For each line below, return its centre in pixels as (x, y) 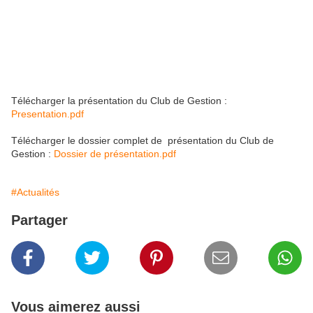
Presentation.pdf (48, 114)
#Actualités (35, 192)
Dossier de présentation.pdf (115, 154)
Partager (39, 220)
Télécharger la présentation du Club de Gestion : (119, 101)
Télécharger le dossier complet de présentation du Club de (143, 140)
